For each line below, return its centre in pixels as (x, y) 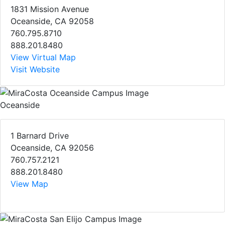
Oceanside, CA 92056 (52, 147)
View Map (29, 184)
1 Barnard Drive (40, 135)
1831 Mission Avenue (50, 9)
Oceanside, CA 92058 (52, 21)
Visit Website (35, 69)
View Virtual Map (43, 57)
